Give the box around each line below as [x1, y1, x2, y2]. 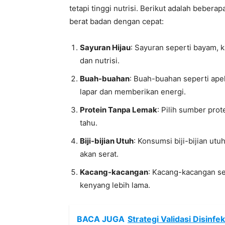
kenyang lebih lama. [80, 180, 150, 190]
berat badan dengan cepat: [69, 17, 164, 26]
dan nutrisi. [80, 56, 120, 65]
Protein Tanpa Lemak [80, 105, 157, 115]
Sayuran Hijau [80, 43, 131, 52]
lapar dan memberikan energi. [80, 87, 186, 96]
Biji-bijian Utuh [80, 136, 134, 146]
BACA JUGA [77, 214, 125, 224]
